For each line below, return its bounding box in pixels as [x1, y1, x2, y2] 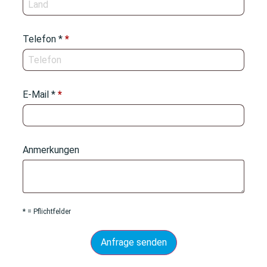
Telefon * [23, 33, 65, 45]
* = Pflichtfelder [23, 207, 71, 216]
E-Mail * [23, 89, 58, 100]
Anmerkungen [23, 144, 82, 156]
